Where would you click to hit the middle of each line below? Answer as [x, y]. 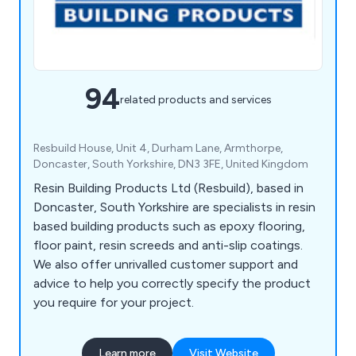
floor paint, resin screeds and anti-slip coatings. [168, 246]
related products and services [195, 99]
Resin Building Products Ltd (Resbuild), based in [168, 188]
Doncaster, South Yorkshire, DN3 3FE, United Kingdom [171, 164]
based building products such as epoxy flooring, [169, 226]
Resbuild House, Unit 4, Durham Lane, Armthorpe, [158, 149]
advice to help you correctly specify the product [172, 284]
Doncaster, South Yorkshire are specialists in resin [174, 207]
